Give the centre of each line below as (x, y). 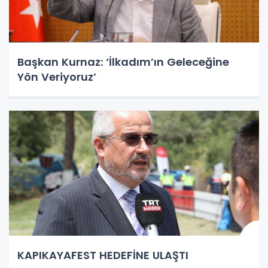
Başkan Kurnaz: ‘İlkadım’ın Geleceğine (123, 62)
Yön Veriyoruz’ (57, 77)
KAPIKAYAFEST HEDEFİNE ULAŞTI (103, 255)
